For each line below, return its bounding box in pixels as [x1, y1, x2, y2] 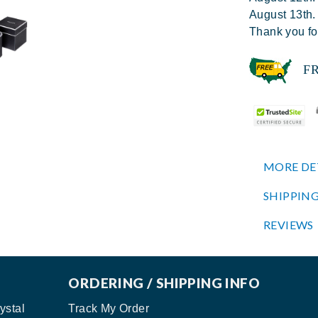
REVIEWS [263, 217, 314, 231]
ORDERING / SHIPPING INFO [68, 274, 260, 291]
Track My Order [68, 302, 149, 314]
